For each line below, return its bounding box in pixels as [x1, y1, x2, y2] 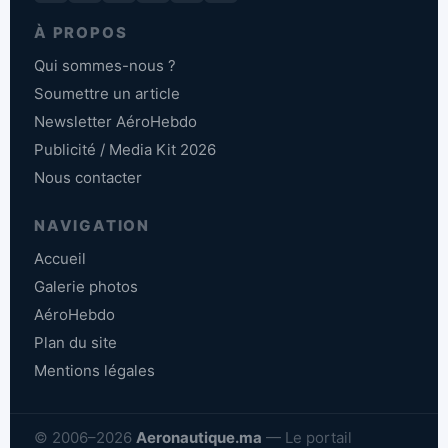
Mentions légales [34, 360, 155, 380]
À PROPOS [34, 22, 128, 42]
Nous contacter [34, 167, 142, 187]
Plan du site [34, 332, 117, 352]
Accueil [34, 248, 86, 268]
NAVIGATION [34, 215, 150, 235]
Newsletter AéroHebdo [34, 111, 197, 131]
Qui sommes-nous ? [34, 55, 176, 75]
